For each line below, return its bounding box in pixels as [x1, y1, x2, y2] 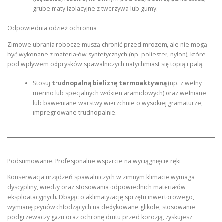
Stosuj [32, 79, 52, 88]
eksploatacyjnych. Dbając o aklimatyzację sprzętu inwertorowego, [7, 192, 194, 201]
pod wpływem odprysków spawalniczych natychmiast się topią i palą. [7, 59, 204, 68]
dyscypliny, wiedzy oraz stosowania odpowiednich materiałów [7, 182, 186, 191]
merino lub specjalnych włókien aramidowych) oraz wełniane [32, 89, 206, 98]
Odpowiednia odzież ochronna [7, 23, 97, 32]
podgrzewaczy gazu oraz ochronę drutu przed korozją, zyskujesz [7, 212, 192, 221]
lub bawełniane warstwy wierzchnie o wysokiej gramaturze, [32, 99, 203, 108]
